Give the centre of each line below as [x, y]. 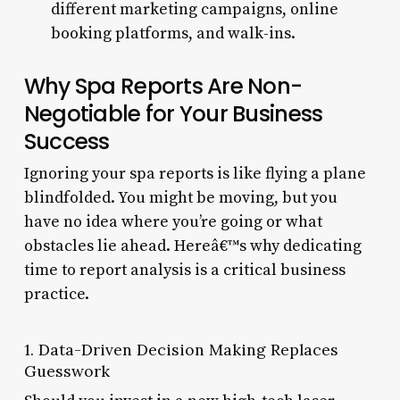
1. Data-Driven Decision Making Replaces [181, 349]
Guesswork [67, 371]
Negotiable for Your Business [173, 113]
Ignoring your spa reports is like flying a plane [195, 173]
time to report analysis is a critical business [184, 270]
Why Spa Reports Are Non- [163, 86]
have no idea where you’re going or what [173, 221]
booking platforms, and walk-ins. [173, 33]
